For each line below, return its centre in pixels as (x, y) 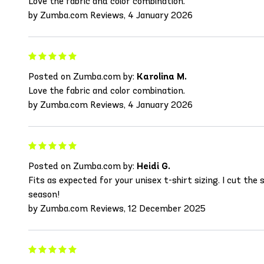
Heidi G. (154, 166)
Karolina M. (162, 77)
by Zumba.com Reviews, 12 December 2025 (117, 209)
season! (44, 194)
